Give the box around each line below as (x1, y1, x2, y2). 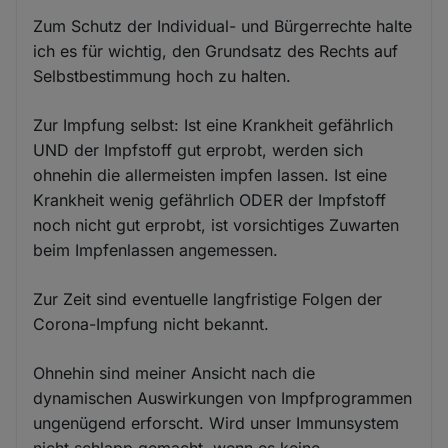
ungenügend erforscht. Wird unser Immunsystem (33, 413, 400, 434)
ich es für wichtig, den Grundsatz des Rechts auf (33, 41, 399, 62)
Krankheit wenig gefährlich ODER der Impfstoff (33, 190, 387, 211)
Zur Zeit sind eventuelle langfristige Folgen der (33, 289, 383, 310)
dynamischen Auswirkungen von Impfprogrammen (33, 388, 413, 409)
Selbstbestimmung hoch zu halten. (33, 66, 292, 87)
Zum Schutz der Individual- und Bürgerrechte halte (33, 16, 413, 37)
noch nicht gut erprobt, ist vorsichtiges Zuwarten (33, 215, 400, 236)
